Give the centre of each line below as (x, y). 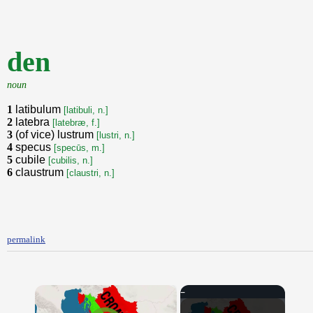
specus (35, 147)
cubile (32, 160)
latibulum (39, 109)
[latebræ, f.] (76, 123)
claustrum (41, 172)
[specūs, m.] (79, 148)
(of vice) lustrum (56, 134)
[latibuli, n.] (86, 110)
